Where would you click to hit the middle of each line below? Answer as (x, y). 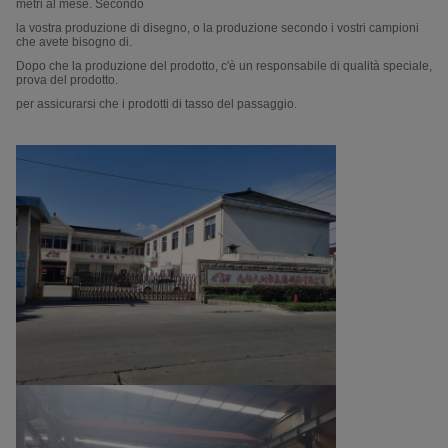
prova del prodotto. (67, 80)
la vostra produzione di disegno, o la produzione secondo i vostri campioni (217, 28)
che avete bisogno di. (74, 42)
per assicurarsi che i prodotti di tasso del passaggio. (156, 104)
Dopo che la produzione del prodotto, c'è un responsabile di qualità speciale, (224, 66)
